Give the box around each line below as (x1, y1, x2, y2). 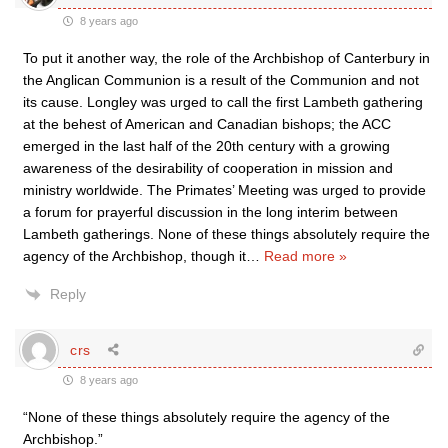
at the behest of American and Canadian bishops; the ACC (23, 116, 391, 132)
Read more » (264, 248, 347, 264)
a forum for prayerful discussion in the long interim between (23, 204, 398, 220)
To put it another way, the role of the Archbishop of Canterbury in (23, 50, 430, 66)
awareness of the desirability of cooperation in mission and (23, 160, 393, 176)
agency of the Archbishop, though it (23, 248, 246, 264)
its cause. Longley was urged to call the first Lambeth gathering (23, 94, 423, 110)
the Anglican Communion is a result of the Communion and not (23, 72, 419, 88)
